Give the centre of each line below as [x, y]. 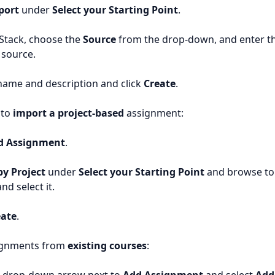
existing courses [107, 246]
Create [160, 84]
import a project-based [68, 113]
